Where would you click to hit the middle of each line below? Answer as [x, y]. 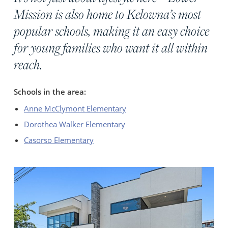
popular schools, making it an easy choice [112, 31]
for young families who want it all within [111, 47]
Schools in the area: [50, 91]
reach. [28, 64]
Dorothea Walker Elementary [75, 124]
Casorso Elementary [59, 140]
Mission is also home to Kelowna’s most [108, 14]
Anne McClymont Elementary [75, 108]
